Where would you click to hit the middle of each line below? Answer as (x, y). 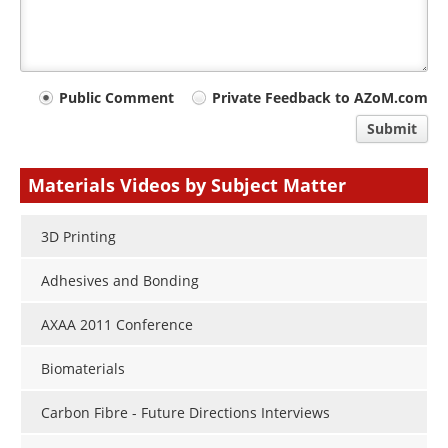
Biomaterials (83, 369)
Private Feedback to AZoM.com (320, 97)
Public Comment (116, 97)
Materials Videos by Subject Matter (187, 184)
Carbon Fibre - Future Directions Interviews (185, 413)
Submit (392, 128)
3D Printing (78, 237)
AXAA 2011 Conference (117, 325)
